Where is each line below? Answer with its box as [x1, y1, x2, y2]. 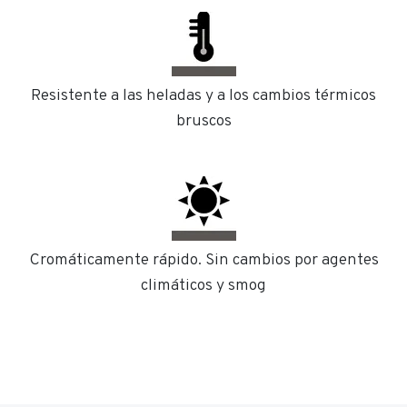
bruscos [175, 111, 232, 132]
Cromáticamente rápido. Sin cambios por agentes [28, 250, 379, 271]
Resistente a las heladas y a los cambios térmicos [31, 85, 376, 106]
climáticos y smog [141, 275, 266, 296]
